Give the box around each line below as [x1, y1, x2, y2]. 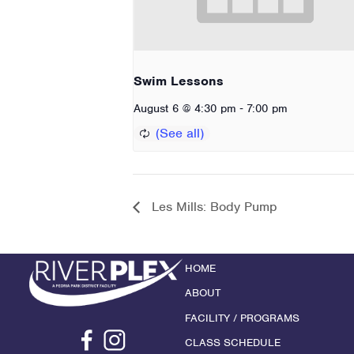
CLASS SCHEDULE [185, 336, 281, 349]
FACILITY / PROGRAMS [185, 311, 299, 325]
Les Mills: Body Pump [148, 198, 277, 216]
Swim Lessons [134, 72, 224, 89]
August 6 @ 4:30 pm [134, 100, 236, 115]
